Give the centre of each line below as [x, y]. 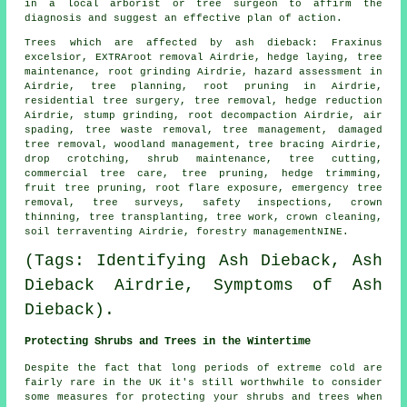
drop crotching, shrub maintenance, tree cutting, [203, 159]
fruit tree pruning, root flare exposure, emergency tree [203, 189]
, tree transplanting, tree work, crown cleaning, [229, 218]
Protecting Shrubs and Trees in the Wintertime [168, 342]
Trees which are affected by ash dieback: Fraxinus [203, 43]
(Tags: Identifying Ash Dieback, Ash [203, 261]
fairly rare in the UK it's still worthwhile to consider [203, 383]
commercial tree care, [103, 174]
